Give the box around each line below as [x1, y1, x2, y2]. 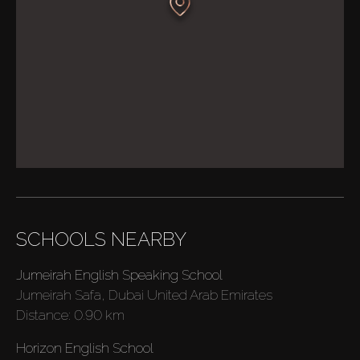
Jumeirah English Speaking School [16, 267, 223, 284]
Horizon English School [16, 340, 153, 357]
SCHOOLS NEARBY [16, 227, 186, 252]
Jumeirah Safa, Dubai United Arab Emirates [16, 287, 272, 304]
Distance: [16, 307, 74, 324]
